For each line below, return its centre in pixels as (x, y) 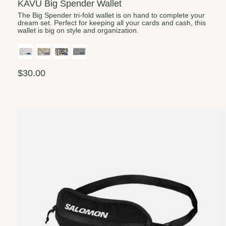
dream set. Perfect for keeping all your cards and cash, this (112, 23)
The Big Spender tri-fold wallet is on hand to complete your (111, 15)
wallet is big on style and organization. (78, 30)
